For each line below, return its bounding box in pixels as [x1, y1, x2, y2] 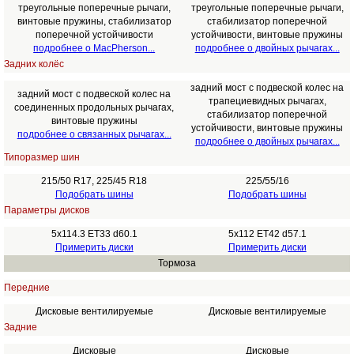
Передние [3, 282, 50, 293]
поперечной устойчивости [35, 29, 153, 40]
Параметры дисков [3, 205, 89, 216]
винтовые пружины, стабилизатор [17, 16, 171, 27]
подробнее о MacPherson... [33, 43, 156, 54]
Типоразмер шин [3, 152, 80, 163]
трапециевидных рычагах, [208, 96, 326, 107]
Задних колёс [3, 58, 64, 70]
